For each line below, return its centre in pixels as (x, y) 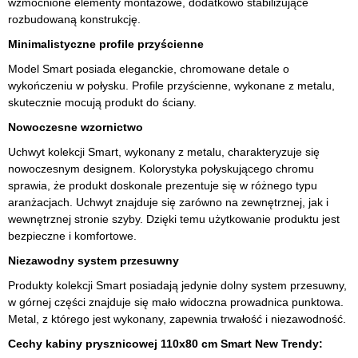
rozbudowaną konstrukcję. (74, 20)
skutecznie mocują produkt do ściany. (102, 103)
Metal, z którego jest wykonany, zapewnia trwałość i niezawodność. (177, 319)
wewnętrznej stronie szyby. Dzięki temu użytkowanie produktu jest (174, 219)
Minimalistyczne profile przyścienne (106, 44)
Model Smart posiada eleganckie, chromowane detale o (149, 69)
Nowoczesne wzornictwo (76, 127)
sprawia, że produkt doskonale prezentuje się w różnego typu (163, 186)
